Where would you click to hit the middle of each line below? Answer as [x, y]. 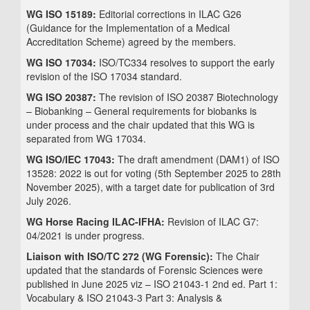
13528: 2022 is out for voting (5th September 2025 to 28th [154, 173]
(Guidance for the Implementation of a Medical [128, 28]
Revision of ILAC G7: [213, 222]
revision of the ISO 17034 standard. [104, 76]
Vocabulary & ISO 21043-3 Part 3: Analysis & [124, 298]
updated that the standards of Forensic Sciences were [145, 270]
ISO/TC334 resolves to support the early [185, 63]
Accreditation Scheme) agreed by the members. [131, 42]
